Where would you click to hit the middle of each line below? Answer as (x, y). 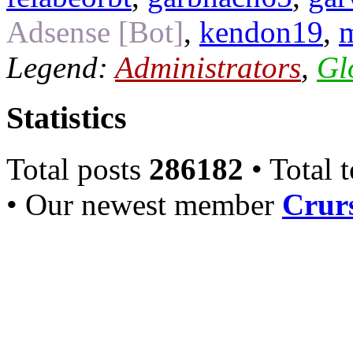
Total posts (78, 169)
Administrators (208, 67)
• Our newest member (144, 205)
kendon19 (261, 32)
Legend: (61, 67)
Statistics (67, 118)
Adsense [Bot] (95, 32)
